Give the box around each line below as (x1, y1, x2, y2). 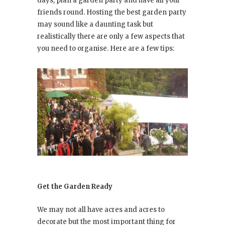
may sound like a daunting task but (37, 20, 153, 29)
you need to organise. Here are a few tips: (37, 44, 174, 53)
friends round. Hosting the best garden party (37, 8, 186, 17)
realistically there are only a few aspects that (37, 32, 185, 41)
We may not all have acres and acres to (37, 205, 165, 214)
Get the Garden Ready (37, 182, 113, 191)
